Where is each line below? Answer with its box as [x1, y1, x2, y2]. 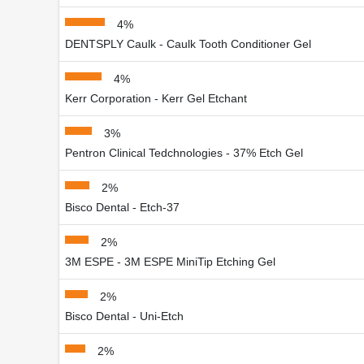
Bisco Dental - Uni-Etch [65, 309, 184, 323]
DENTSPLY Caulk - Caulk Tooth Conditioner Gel [65, 37, 311, 50]
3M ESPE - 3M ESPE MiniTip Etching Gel [65, 254, 275, 268]
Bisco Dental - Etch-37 [65, 200, 180, 214]
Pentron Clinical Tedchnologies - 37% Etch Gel [65, 145, 303, 159]
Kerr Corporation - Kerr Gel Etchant [65, 91, 247, 105]
